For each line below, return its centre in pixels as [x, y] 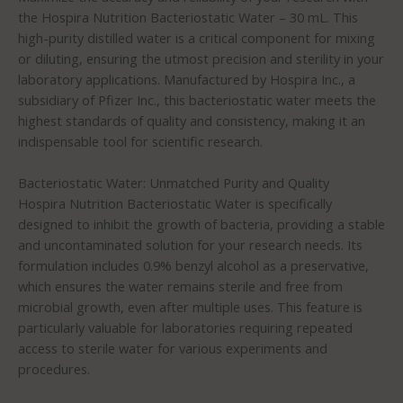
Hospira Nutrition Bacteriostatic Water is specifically [175, 203]
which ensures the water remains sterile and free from [180, 286]
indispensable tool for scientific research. [140, 141]
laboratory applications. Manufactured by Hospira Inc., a [187, 79]
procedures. [54, 368]
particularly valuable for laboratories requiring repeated [185, 327]
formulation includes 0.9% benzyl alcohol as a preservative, [193, 265]
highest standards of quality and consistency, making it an [192, 120]
